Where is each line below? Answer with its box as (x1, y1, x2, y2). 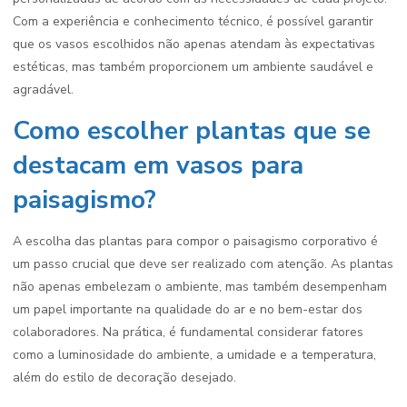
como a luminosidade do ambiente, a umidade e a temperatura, (13, 346, 376, 363)
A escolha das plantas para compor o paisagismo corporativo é (13, 233, 378, 250)
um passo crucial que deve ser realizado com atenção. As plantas (13, 255, 393, 273)
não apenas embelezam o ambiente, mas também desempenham (13, 278, 387, 295)
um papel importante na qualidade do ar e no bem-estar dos (13, 301, 362, 318)
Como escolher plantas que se (13, 114, 371, 148)
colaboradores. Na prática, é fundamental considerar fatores (13, 323, 363, 341)
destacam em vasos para (13, 148, 303, 183)
